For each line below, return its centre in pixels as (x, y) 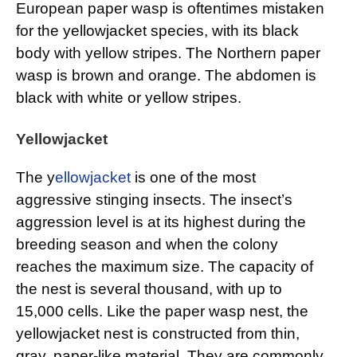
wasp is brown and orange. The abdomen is (166, 76)
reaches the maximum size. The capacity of (165, 267)
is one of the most (193, 178)
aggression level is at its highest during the (161, 222)
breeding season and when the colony (147, 245)
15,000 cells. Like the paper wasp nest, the (162, 312)
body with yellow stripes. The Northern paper (168, 53)
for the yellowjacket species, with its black (157, 31)
